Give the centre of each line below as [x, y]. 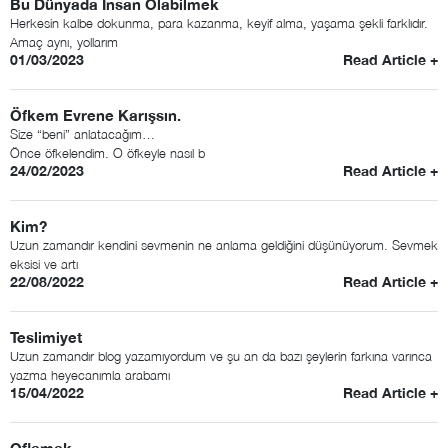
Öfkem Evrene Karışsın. [95, 115]
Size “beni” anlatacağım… [82, 134]
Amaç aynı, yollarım [64, 42]
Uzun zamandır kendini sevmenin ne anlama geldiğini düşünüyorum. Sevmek [224, 245]
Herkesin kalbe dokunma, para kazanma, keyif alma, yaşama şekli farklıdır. [219, 23]
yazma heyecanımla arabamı [90, 375]
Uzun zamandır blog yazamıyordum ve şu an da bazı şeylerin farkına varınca [221, 356]
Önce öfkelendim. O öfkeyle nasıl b [107, 153]
